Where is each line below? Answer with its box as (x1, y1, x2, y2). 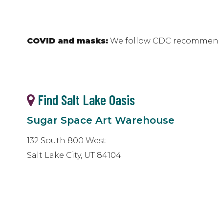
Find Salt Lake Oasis (35, 91, 135, 109)
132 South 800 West (27, 136, 106, 146)
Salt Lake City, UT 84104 (27, 151, 121, 160)
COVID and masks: (27, 36, 108, 46)
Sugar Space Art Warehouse (27, 114, 175, 127)
